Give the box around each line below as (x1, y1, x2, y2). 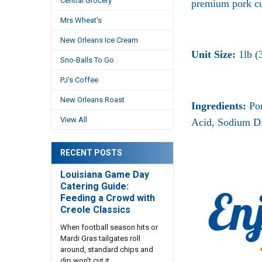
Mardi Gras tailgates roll (60, 233, 140, 243)
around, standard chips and (60, 244, 153, 254)
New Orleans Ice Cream (60, 36, 138, 45)
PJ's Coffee (60, 75, 98, 85)
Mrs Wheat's (60, 16, 102, 25)
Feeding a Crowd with (60, 192, 155, 204)
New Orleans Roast (60, 95, 125, 105)
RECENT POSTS (60, 147, 122, 157)
